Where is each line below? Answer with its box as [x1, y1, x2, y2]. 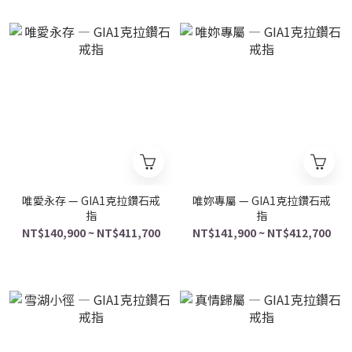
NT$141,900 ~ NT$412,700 [192, 225, 331, 240]
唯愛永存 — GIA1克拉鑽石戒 [21, 192, 160, 208]
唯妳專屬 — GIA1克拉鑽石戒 [192, 192, 331, 208]
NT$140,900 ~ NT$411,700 [21, 225, 160, 240]
